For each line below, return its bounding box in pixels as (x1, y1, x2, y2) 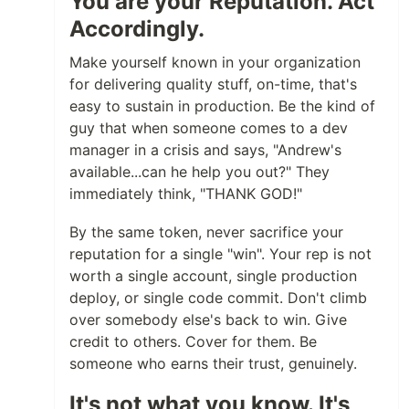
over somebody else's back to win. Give (69, 310, 347, 329)
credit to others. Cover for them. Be (69, 332, 317, 351)
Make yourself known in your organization (69, 53, 361, 71)
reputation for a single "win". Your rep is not (69, 245, 372, 263)
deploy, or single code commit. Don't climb (69, 288, 367, 307)
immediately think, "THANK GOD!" (69, 184, 302, 203)
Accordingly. (69, 16, 204, 42)
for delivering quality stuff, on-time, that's (69, 75, 357, 93)
